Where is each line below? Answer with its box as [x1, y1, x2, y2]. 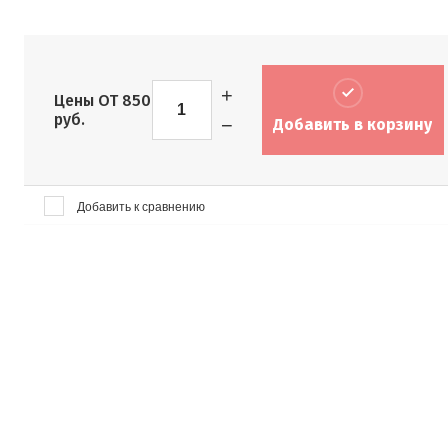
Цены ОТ [54, 91, 118, 111]
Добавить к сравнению [74, 200, 205, 215]
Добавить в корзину [273, 115, 433, 135]
